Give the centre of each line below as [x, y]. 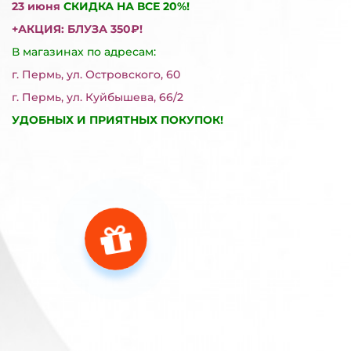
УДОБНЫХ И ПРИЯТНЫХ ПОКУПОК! [118, 119]
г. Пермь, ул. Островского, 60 [96, 74]
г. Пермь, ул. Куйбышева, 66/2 [98, 97]
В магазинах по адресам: [84, 51]
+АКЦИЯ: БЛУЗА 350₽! [77, 29]
